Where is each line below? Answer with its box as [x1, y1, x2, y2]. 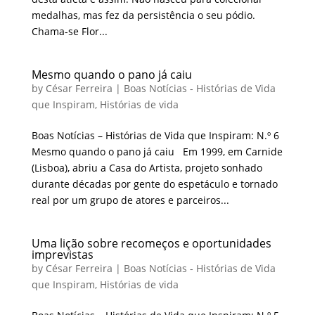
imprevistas [31, 246, 94, 262]
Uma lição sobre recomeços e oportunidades [31, 235, 271, 251]
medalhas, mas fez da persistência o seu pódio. [31, 8, 255, 22]
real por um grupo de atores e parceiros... [31, 193, 229, 207]
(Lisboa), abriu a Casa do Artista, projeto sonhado [31, 160, 262, 174]
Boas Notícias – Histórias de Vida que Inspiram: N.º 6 [31, 128, 279, 142]
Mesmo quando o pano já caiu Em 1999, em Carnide [31, 144, 283, 158]
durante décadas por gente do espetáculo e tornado [31, 176, 278, 191]
